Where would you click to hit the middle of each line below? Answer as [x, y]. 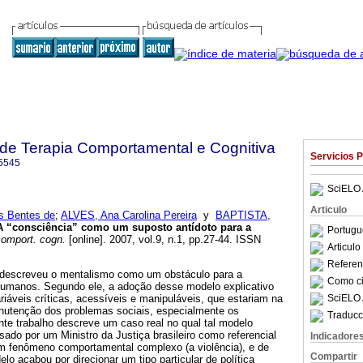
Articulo [329, 210]
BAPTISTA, [243, 216]
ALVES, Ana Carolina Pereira [129, 216]
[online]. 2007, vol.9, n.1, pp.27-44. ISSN [163, 240]
